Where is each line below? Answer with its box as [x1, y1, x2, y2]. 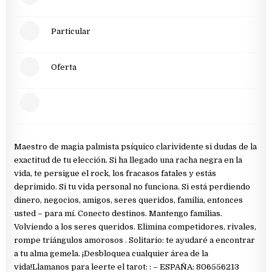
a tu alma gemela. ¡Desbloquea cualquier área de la [14, 249, 209, 258]
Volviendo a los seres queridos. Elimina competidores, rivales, [14, 222, 257, 231]
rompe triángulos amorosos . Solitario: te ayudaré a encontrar [14, 236, 256, 245]
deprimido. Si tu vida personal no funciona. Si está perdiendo [14, 182, 251, 191]
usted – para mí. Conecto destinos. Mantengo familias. [14, 209, 223, 218]
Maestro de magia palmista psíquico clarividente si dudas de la [14, 142, 257, 151]
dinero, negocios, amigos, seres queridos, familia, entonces [14, 195, 243, 205]
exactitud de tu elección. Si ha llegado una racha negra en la [14, 155, 243, 165]
